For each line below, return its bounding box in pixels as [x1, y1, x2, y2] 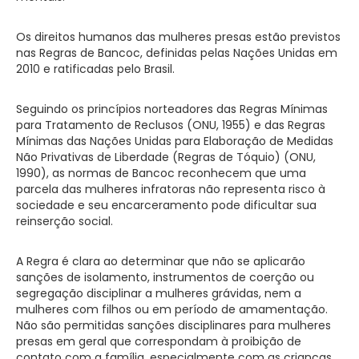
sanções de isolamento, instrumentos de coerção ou [16, 268, 314, 285]
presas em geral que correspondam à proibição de [16, 333, 301, 349]
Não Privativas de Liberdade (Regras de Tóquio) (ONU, [16, 148, 316, 165]
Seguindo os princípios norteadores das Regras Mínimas [16, 100, 328, 117]
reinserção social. [16, 212, 113, 229]
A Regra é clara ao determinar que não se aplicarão [16, 252, 305, 269]
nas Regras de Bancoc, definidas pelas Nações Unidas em [16, 44, 337, 61]
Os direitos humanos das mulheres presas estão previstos [16, 28, 341, 45]
